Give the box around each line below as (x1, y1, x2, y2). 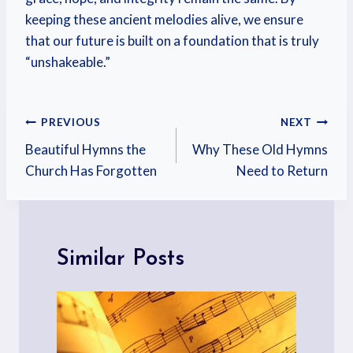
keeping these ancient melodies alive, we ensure (25, 11, 303, 28)
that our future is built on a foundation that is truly (25, 32, 319, 49)
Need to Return (236, 162, 328, 179)
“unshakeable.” (25, 54, 110, 70)
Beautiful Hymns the (25, 140, 146, 158)
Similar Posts (57, 248, 184, 270)
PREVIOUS (41, 116, 101, 128)
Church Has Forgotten (25, 162, 157, 179)
